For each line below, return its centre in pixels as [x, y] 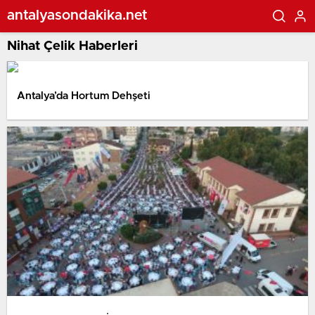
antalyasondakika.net [77, 15]
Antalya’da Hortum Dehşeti [84, 96]
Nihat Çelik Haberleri [72, 46]
